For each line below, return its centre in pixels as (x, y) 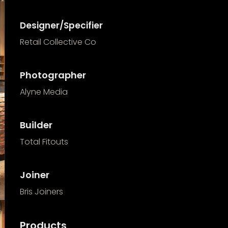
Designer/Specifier (61, 26)
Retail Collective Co (58, 42)
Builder (36, 125)
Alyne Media (44, 92)
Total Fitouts (44, 142)
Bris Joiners (41, 192)
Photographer (53, 75)
